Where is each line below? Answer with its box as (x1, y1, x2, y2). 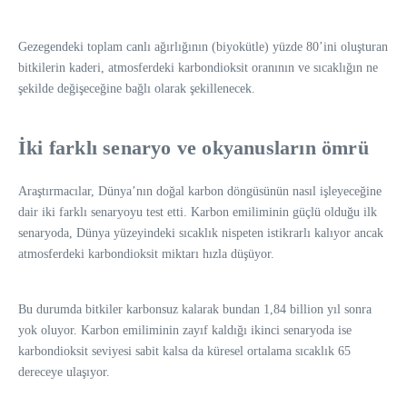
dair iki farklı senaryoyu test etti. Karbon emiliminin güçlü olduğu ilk (18, 204, 377, 219)
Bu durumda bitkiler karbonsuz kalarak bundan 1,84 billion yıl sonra (18, 302, 372, 316)
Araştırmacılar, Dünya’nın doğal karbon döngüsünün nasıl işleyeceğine (18, 184, 382, 198)
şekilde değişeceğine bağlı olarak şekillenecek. (18, 81, 255, 95)
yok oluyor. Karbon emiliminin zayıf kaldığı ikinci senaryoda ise (18, 323, 352, 337)
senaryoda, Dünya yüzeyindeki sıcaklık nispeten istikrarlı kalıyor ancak (18, 225, 383, 240)
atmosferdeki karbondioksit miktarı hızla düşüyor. (18, 246, 274, 261)
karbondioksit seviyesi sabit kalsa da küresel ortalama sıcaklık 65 (18, 343, 351, 358)
